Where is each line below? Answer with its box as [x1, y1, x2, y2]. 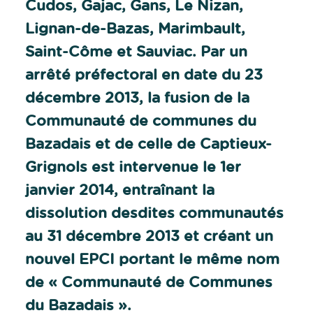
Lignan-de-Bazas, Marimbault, [25, 17, 245, 38]
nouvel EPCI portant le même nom [25, 248, 279, 268]
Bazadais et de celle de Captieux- [25, 133, 272, 153]
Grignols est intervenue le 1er [25, 156, 241, 176]
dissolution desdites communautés [25, 202, 284, 222]
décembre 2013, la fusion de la [25, 87, 249, 107]
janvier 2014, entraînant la [25, 179, 214, 199]
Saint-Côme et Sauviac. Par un [25, 41, 247, 61]
